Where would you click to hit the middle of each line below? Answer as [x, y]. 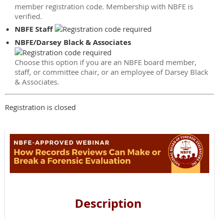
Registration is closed [40, 107]
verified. [28, 16]
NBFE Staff [35, 29]
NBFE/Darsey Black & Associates [73, 42]
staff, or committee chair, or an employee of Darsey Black [111, 72]
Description [109, 203]
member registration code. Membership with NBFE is [104, 6]
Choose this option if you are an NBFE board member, [106, 62]
